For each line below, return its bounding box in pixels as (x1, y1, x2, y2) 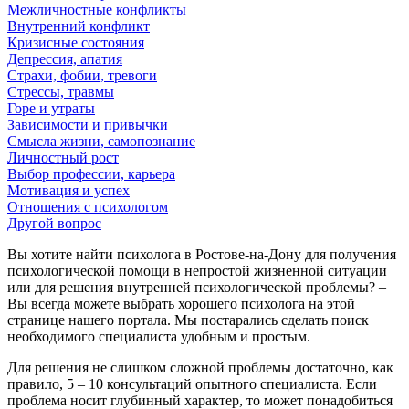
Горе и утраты (7, 100, 95, 116)
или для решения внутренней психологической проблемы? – (7, 278, 386, 295)
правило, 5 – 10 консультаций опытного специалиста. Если (7, 375, 377, 392)
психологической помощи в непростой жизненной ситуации (7, 262, 387, 278)
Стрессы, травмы (7, 83, 114, 100)
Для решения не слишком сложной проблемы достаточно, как (7, 359, 393, 375)
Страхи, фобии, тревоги (7, 67, 157, 83)
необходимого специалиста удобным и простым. (7, 328, 310, 344)
